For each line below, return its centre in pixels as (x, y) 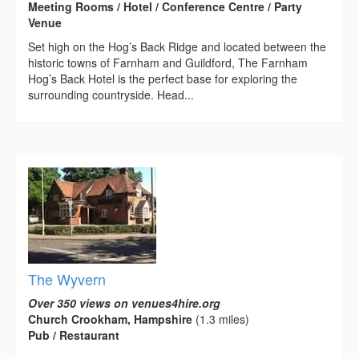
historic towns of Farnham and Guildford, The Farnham (168, 62)
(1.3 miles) (221, 319)
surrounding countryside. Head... (111, 94)
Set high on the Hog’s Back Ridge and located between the (177, 46)
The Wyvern (67, 278)
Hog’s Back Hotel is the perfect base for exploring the (163, 78)
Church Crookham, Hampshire (110, 319)
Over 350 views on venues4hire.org (124, 303)
